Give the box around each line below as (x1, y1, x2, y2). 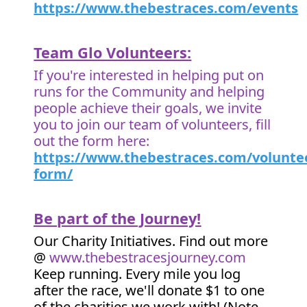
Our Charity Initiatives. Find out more (34, 232, 269, 250)
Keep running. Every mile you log (34, 265, 241, 283)
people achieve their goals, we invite (34, 99, 262, 117)
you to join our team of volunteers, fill (34, 115, 271, 134)
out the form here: (34, 132, 150, 150)
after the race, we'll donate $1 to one (34, 281, 265, 299)
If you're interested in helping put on (34, 66, 265, 84)
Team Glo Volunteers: (34, 42, 192, 62)
